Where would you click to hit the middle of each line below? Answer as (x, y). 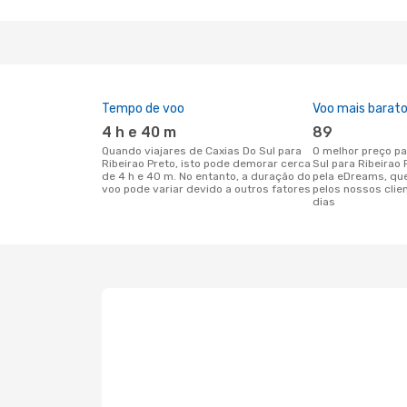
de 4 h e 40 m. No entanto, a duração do (206, 176)
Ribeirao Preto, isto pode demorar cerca (206, 164)
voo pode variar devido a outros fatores (206, 189)
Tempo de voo (143, 109)
